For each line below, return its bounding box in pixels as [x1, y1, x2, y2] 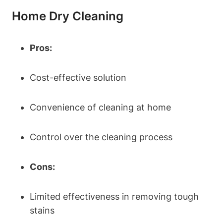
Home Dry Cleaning [12, 8, 123, 23]
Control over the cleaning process [30, 131, 172, 142]
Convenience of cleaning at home [30, 102, 171, 112]
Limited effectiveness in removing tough [30, 191, 199, 202]
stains [30, 205, 55, 216]
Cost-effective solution [30, 72, 126, 83]
